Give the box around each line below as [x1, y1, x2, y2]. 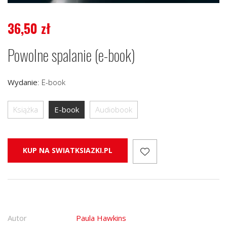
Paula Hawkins [76, 212, 126, 223]
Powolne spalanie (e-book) [8, 43, 135, 66]
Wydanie [8, 77, 37, 87]
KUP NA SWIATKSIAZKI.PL [23, 145, 112, 155]
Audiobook [95, 104, 132, 115]
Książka [13, 104, 38, 115]
